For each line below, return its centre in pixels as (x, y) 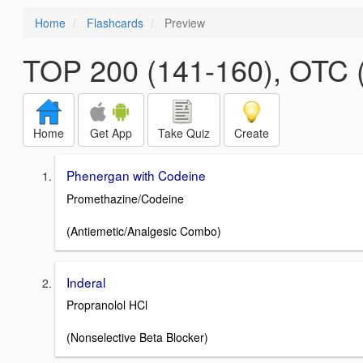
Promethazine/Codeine (125, 198)
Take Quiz (184, 133)
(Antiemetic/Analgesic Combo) (144, 231)
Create (252, 133)
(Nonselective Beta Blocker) (137, 337)
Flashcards (115, 23)
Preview (183, 23)
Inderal (86, 282)
